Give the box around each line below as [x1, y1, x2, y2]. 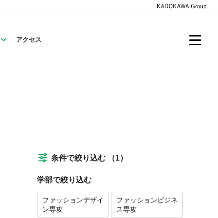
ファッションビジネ [116, 196, 178, 204]
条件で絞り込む [51, 153, 108, 162]
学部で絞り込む [37, 176, 91, 184]
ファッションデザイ [42, 196, 104, 204]
